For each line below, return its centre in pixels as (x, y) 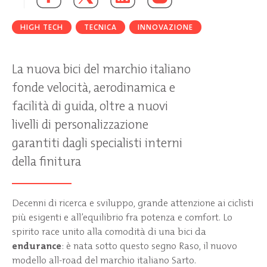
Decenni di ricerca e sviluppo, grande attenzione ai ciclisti (133, 203)
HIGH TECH (42, 27)
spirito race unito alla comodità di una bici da (109, 231)
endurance (37, 246)
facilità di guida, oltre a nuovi (90, 106)
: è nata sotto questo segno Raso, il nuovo (149, 246)
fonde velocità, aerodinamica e (94, 87)
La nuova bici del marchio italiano (101, 69)
